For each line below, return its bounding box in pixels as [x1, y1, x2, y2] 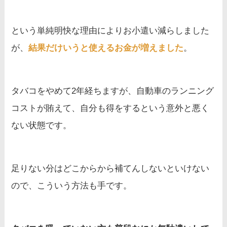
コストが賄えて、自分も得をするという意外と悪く [11, 103, 210, 113]
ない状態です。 [11, 120, 72, 130]
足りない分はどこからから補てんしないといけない [11, 163, 210, 173]
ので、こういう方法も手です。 [11, 180, 132, 191]
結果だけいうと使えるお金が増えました [28, 43, 184, 53]
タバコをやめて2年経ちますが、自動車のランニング [11, 86, 214, 96]
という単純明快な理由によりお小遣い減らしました [11, 25, 210, 35]
